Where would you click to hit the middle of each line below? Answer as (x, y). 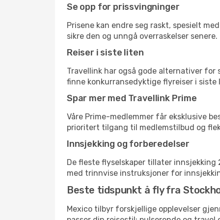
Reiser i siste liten (105, 53)
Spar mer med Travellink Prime (132, 98)
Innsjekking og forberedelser (128, 144)
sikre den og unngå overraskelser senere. (142, 36)
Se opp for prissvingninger (123, 7)
